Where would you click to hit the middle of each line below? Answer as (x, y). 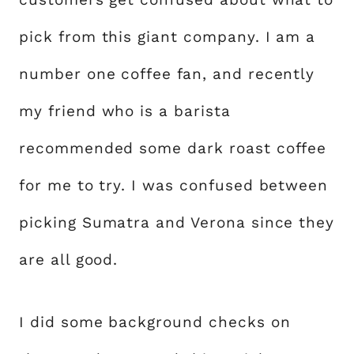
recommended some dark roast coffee (173, 148)
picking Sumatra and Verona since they (177, 222)
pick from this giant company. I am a (168, 37)
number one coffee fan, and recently (167, 74)
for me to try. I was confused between (174, 185)
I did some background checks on (155, 322)
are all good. (69, 260)
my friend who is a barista (125, 111)
